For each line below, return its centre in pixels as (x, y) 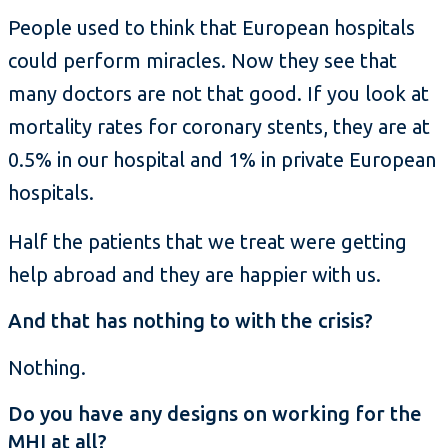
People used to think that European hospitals (211, 28)
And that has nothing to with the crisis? (190, 321)
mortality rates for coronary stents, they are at (219, 127)
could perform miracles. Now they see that (202, 61)
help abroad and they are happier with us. (194, 275)
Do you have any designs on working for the (215, 414)
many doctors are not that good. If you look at (218, 94)
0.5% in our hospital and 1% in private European (222, 160)
